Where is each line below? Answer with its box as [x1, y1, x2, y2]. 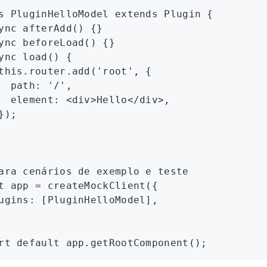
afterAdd [17, 23, 72, 34]
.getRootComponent [84, 237, 189, 249]
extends [108, 8, 159, 20]
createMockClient [41, 180, 146, 191]
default [10, 237, 60, 249]
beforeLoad [17, 37, 85, 48]
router [29, 66, 66, 77]
